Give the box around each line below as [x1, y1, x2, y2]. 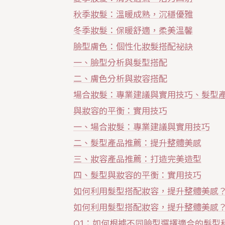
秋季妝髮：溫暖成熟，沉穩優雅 [73, 10, 193, 20]
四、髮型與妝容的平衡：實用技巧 [73, 170, 201, 180]
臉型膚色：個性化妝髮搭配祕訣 [73, 42, 193, 52]
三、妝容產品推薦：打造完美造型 [73, 154, 201, 164]
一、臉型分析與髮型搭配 [73, 58, 167, 68]
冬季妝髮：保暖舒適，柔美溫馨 [73, 26, 193, 36]
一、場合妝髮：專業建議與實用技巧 [73, 122, 210, 132]
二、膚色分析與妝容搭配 [73, 74, 167, 84]
